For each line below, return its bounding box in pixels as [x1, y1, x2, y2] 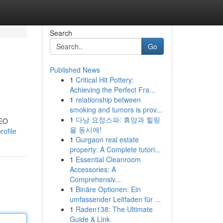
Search [49, 28, 72, 38]
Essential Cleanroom [75, 154, 141, 164]
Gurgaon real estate [75, 134, 139, 144]
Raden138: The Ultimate [75, 204, 153, 214]
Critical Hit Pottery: [75, 75, 134, 85]
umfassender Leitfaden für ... [69, 194, 161, 204]
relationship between [75, 95, 141, 105]
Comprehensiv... [69, 174, 121, 184]
